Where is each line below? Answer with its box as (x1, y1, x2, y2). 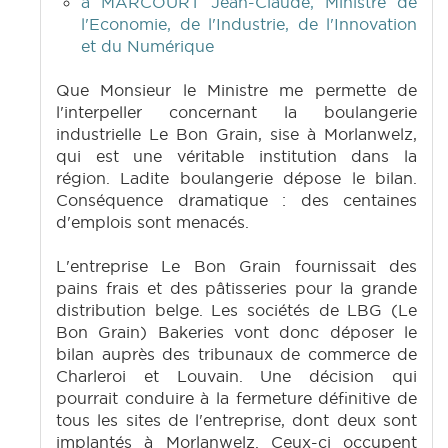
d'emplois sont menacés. (56, 212, 249, 233)
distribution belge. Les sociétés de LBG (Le (56, 300, 417, 321)
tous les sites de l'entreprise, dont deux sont (56, 410, 417, 431)
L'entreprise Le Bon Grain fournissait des (56, 256, 417, 277)
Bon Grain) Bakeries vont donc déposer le (56, 322, 417, 343)
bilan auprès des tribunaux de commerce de (56, 344, 417, 365)
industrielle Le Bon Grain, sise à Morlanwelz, (56, 124, 417, 145)
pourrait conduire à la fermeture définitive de (56, 388, 417, 409)
